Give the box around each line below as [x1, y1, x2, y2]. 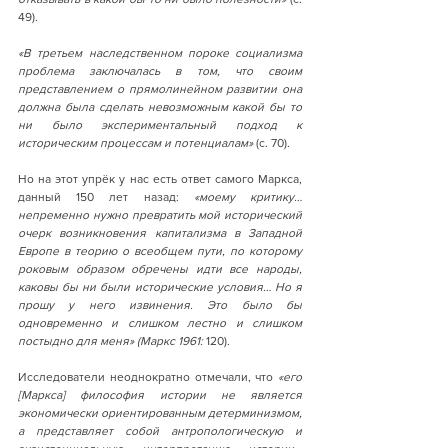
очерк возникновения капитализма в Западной [18, 225, 302, 240]
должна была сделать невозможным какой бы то [18, 99, 302, 114]
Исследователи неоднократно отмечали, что [18, 369, 274, 384]
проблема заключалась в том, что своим [18, 63, 302, 78]
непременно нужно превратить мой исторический [18, 207, 302, 222]
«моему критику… [193, 189, 303, 204]
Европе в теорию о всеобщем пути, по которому [18, 243, 302, 258]
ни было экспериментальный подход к [18, 117, 302, 132]
